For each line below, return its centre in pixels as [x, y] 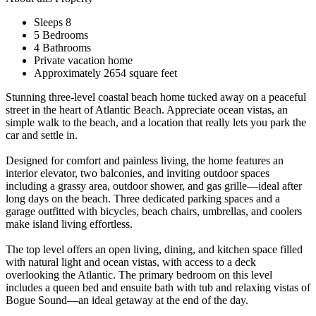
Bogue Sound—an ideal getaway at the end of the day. [127, 300]
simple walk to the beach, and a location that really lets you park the [156, 122]
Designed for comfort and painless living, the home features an [145, 160]
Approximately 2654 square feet [105, 73]
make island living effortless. [69, 224]
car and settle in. [42, 135]
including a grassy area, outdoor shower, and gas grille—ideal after [154, 186]
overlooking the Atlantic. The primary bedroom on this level [139, 274]
